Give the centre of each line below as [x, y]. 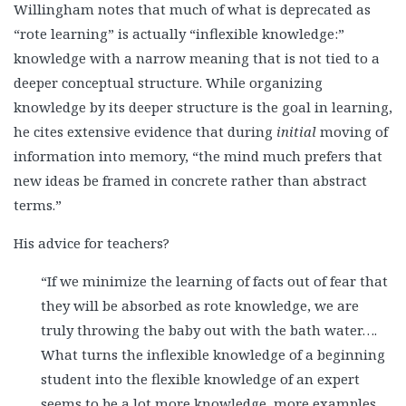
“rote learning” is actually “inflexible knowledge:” [179, 34]
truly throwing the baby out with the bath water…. [209, 330]
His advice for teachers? [92, 243]
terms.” [38, 205]
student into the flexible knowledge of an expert [200, 379]
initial [296, 132]
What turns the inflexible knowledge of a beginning [213, 355]
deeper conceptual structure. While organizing [168, 83]
